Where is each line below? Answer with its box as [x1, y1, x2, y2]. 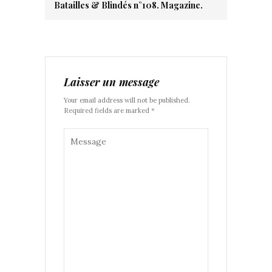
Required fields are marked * [64, 106, 155, 115]
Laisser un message [64, 74, 159, 89]
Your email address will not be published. [64, 95, 190, 104]
